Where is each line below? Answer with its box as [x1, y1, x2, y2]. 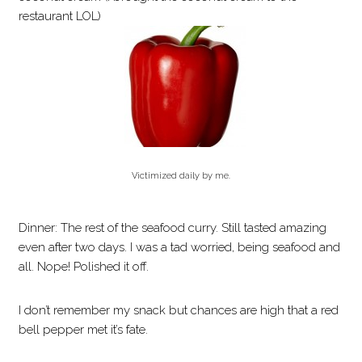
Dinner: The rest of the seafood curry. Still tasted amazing [19, 221, 327, 235]
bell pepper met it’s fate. [19, 322, 149, 337]
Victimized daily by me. [131, 170, 230, 181]
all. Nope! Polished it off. [19, 259, 149, 274]
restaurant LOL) [19, 9, 102, 23]
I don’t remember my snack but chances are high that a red [19, 303, 339, 318]
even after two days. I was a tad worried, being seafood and [19, 240, 341, 255]
